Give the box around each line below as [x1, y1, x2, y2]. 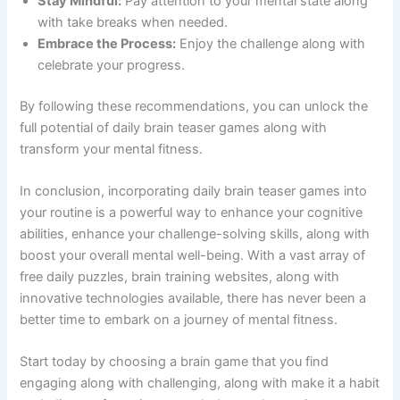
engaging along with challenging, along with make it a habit [20, 375, 380, 392]
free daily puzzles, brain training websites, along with [20, 268, 340, 285]
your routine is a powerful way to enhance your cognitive [20, 204, 363, 221]
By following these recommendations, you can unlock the [20, 97, 369, 114]
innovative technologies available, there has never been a [20, 289, 367, 306]
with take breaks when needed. [37, 13, 229, 30]
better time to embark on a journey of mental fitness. [20, 311, 338, 328]
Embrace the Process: [37, 35, 177, 52]
